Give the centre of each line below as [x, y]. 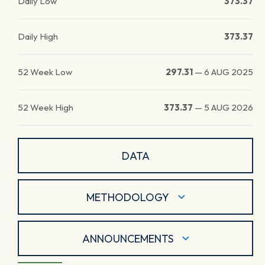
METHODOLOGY [127, 197]
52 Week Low [45, 72]
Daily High [38, 36]
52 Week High [46, 107]
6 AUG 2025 [229, 72]
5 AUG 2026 [229, 107]
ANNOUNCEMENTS [127, 238]
